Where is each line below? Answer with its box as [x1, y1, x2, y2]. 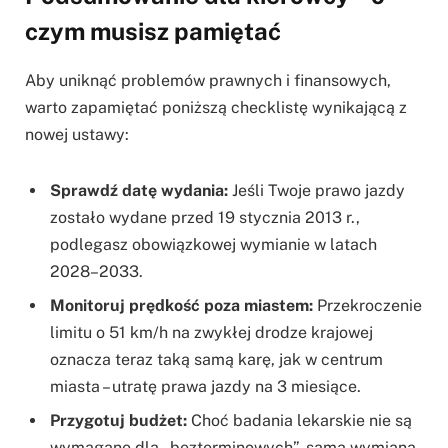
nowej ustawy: [25, 124, 129, 144]
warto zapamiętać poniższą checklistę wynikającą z [25, 97, 407, 117]
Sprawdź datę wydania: [50, 180, 228, 200]
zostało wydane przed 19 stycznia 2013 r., [50, 207, 360, 227]
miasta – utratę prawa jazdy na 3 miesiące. [50, 376, 361, 396]
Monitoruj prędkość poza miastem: [50, 295, 313, 315]
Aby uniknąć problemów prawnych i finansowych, [25, 70, 391, 90]
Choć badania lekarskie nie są [187, 410, 412, 430]
